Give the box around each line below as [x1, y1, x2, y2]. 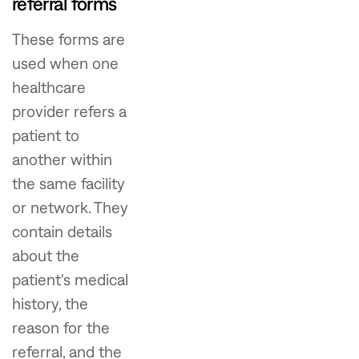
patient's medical [12, 270, 128, 288]
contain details [12, 222, 112, 240]
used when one [12, 54, 119, 72]
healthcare [12, 78, 86, 96]
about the [12, 246, 79, 264]
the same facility [12, 174, 125, 192]
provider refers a [12, 102, 127, 120]
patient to [12, 126, 79, 144]
